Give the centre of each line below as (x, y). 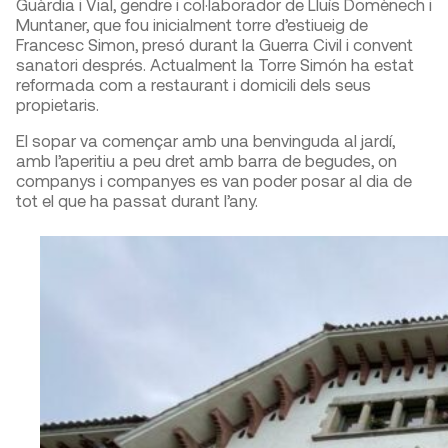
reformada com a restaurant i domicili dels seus (193, 84)
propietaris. (61, 104)
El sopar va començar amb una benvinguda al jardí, (205, 140)
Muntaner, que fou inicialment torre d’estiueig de (192, 24)
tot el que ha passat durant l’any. (137, 200)
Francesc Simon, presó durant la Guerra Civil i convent (214, 44)
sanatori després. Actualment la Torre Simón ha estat (215, 64)
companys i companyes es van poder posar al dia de (214, 180)
